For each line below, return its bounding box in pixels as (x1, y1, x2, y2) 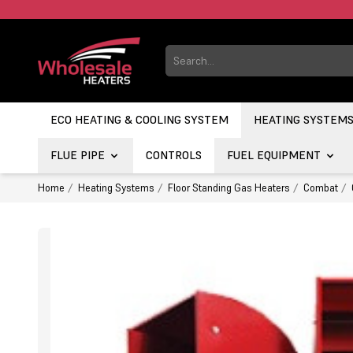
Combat (303, 181, 338, 195)
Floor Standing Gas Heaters (168, 181, 290, 195)
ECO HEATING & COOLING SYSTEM (50, 113, 229, 128)
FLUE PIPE (50, 148, 105, 163)
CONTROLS (146, 148, 202, 163)
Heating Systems (78, 181, 154, 195)
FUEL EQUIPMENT (227, 148, 321, 163)
